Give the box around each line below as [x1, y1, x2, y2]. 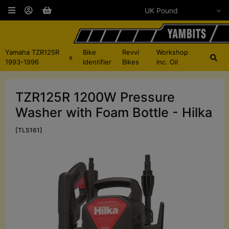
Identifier [82, 58, 111, 66]
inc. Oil [156, 58, 178, 66]
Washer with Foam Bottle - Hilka [15, 105, 212, 121]
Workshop [156, 48, 188, 57]
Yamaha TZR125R [5, 48, 59, 57]
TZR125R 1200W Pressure [15, 89, 175, 105]
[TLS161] [15, 126, 42, 134]
